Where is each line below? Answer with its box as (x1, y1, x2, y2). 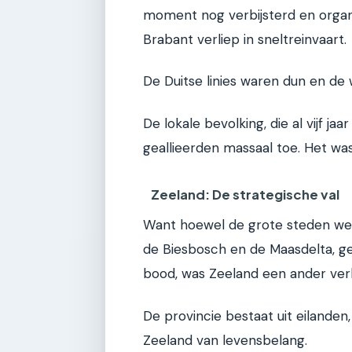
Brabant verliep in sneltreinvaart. (143, 30, 346, 48)
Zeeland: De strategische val (151, 186, 340, 203)
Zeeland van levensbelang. (143, 331, 307, 349)
